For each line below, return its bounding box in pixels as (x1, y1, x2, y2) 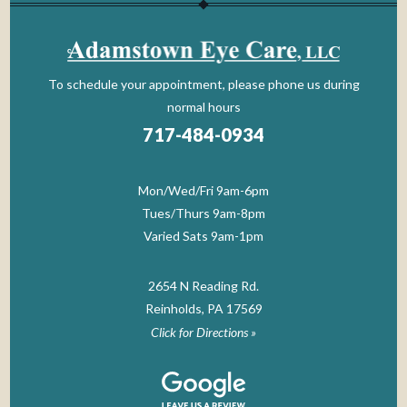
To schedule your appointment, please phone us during (47, 75, 360, 92)
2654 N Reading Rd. (148, 277, 259, 293)
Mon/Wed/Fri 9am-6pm (138, 182, 269, 198)
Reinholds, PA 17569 (144, 300, 263, 316)
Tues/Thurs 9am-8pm (142, 204, 265, 221)
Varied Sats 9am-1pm (144, 227, 263, 243)
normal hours (166, 98, 241, 114)
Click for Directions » (151, 323, 256, 340)
